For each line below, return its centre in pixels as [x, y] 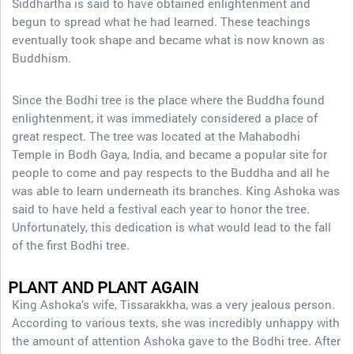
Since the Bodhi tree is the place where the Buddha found [168, 100]
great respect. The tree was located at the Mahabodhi [156, 136]
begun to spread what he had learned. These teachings [161, 21]
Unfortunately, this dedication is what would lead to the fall [171, 227]
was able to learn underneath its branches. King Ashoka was [176, 190]
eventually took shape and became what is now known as [168, 40]
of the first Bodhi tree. [71, 245]
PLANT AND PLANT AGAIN [103, 287]
